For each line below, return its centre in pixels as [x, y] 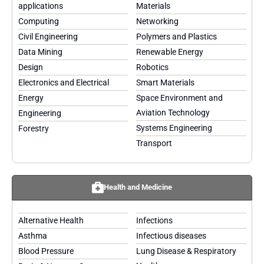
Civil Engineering [48, 37]
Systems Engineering [174, 128]
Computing [38, 21]
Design [30, 67]
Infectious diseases [171, 236]
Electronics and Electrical [63, 82]
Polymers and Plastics [177, 37]
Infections [155, 220]
